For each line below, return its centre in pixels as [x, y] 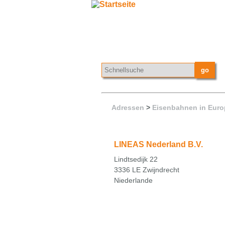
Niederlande [133, 180]
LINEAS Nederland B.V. [158, 144]
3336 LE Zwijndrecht [147, 170]
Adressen [128, 107]
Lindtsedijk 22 [136, 159]
